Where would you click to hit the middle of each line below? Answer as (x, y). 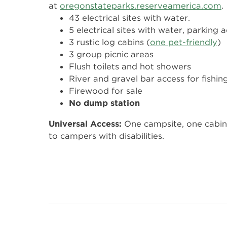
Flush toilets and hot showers (130, 66)
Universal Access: (86, 124)
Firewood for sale (106, 91)
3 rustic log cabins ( (109, 42)
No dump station (104, 103)
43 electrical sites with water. (129, 18)
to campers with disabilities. (106, 136)
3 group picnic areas (111, 54)
